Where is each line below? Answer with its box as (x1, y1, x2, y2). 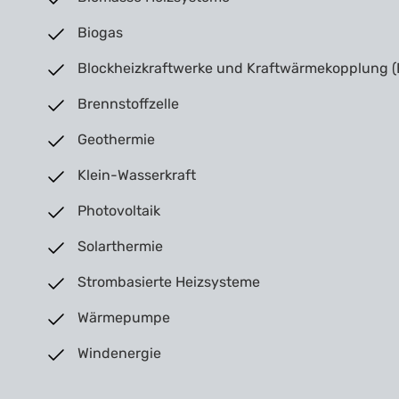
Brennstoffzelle (77, 94, 179, 112)
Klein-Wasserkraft (77, 166, 196, 183)
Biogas (77, 23, 123, 41)
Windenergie (77, 344, 161, 362)
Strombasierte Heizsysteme (77, 273, 260, 290)
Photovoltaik (77, 201, 160, 219)
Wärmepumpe (77, 308, 170, 326)
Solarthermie (77, 237, 163, 255)
